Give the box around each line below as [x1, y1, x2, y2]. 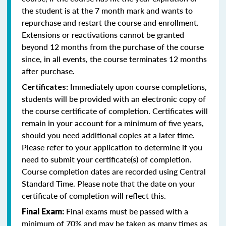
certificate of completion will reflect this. [22, 189, 166, 201]
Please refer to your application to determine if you [22, 141, 202, 153]
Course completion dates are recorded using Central [22, 165, 206, 177]
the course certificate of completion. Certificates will [22, 104, 208, 117]
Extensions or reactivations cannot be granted [22, 28, 184, 40]
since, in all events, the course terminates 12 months [22, 52, 207, 65]
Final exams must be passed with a [64, 205, 188, 217]
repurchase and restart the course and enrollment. [22, 16, 199, 28]
